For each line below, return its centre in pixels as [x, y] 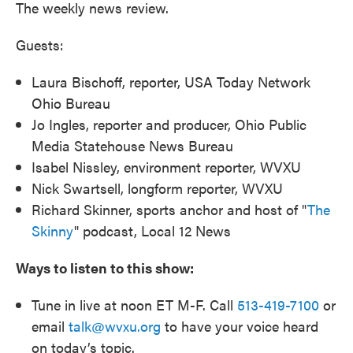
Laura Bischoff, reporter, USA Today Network [171, 81]
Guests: [40, 44]
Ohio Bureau [71, 102]
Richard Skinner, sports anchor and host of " [169, 209]
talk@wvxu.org [115, 325]
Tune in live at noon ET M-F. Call [134, 304]
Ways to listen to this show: [105, 267]
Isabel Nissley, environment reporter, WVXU [166, 166]
